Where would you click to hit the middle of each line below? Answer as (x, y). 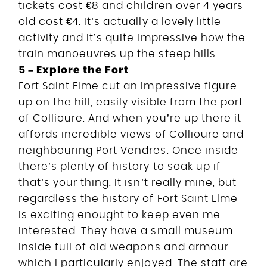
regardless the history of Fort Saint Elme (128, 198)
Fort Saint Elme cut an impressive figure (128, 86)
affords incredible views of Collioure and (131, 134)
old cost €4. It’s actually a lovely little (120, 21)
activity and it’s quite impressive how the (132, 38)
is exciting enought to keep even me (119, 215)
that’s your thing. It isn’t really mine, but (128, 182)
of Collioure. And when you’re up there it (130, 118)
